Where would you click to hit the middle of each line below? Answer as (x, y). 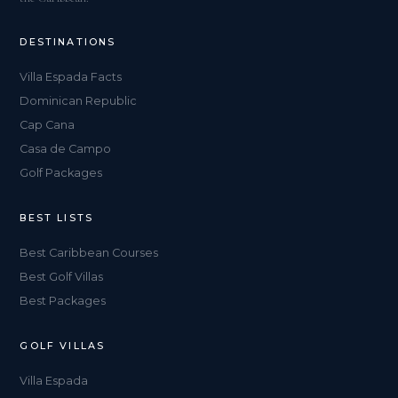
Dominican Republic (79, 101)
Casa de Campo (66, 149)
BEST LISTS (57, 218)
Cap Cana (48, 125)
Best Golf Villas (62, 277)
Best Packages (63, 301)
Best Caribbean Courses (89, 253)
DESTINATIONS (68, 42)
